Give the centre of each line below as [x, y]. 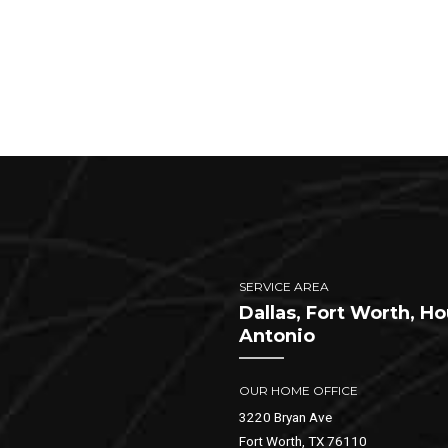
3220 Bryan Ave [285, 417]
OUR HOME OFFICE [298, 390]
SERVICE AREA [284, 287]
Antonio [277, 335]
